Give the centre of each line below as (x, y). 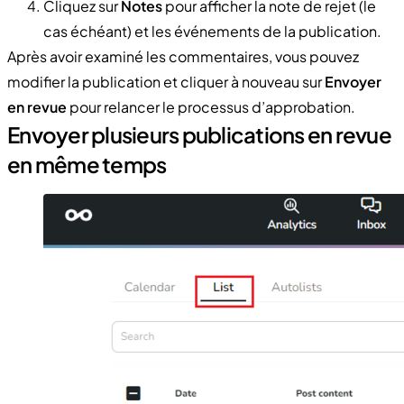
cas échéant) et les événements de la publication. (212, 31)
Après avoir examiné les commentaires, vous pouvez (183, 56)
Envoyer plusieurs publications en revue (199, 134)
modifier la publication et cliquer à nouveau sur (166, 81)
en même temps (87, 164)
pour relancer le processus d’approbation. (211, 106)
